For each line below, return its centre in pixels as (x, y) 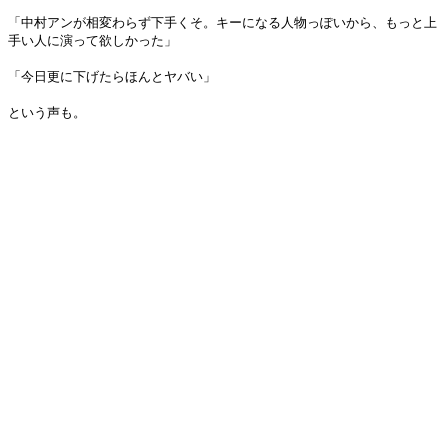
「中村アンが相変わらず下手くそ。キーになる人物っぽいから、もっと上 (222, 22)
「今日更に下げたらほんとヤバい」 (112, 76)
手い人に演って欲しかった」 (92, 40)
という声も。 (47, 112)
